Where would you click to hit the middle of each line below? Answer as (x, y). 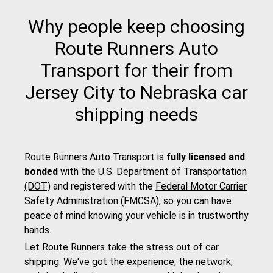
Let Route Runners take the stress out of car (122, 247)
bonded (41, 172)
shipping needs (136, 115)
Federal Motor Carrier (201, 186)
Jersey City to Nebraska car (136, 93)
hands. (38, 230)
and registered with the (103, 186)
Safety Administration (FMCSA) (92, 201)
